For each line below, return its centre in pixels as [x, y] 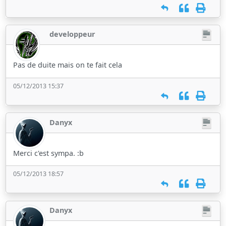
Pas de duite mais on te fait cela [68, 65]
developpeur [73, 34]
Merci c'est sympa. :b [49, 153]
